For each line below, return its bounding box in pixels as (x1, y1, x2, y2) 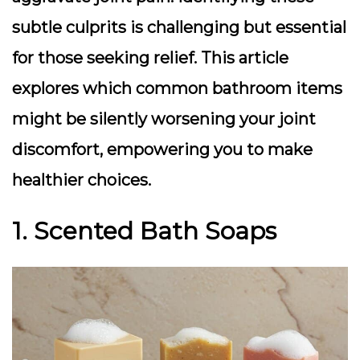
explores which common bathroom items (12, 79, 342, 98)
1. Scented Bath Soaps (12, 216, 276, 246)
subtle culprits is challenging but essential (12, 18, 346, 37)
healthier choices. (12, 170, 151, 190)
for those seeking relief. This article (12, 48, 288, 67)
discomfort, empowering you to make (12, 140, 313, 159)
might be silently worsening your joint (12, 109, 316, 129)
